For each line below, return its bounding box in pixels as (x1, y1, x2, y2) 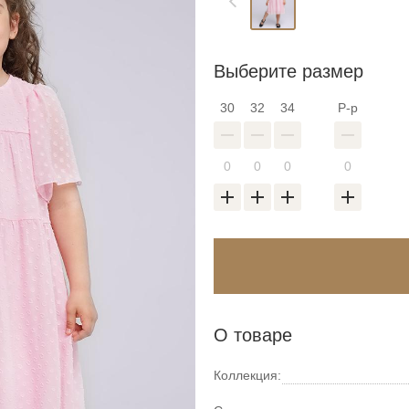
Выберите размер (214, 60, 363, 81)
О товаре (214, 324, 292, 345)
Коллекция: (214, 367, 281, 383)
